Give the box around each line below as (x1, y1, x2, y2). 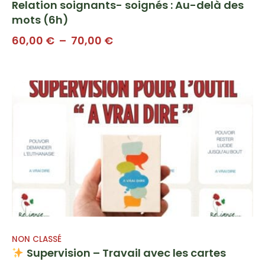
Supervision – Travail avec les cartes (24, 245, 226, 261)
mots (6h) (12, 12, 69, 27)
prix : (112, 64, 137, 79)
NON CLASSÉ (12, 234, 62, 245)
